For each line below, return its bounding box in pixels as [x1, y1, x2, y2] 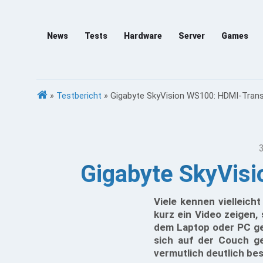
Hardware [124, 31, 162, 41]
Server [178, 31, 205, 41]
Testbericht [56, 90, 102, 101]
